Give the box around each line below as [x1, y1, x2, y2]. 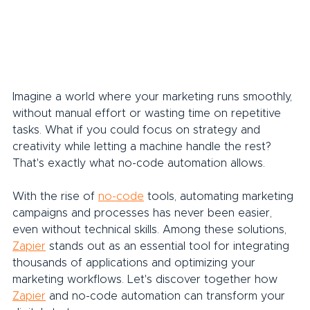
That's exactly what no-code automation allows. [12, 157, 265, 169]
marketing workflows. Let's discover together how [12, 273, 281, 285]
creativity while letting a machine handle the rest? [12, 140, 275, 152]
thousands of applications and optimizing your [12, 257, 259, 268]
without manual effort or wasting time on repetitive [12, 107, 284, 119]
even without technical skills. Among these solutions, [12, 224, 290, 235]
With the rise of [12, 190, 98, 202]
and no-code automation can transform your [46, 290, 289, 302]
